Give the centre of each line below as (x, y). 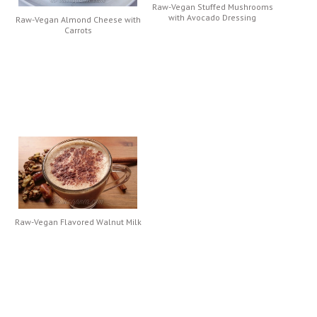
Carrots (78, 30)
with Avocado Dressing (212, 17)
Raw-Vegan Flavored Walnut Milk (78, 222)
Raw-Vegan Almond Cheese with (78, 19)
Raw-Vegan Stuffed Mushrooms (212, 7)
